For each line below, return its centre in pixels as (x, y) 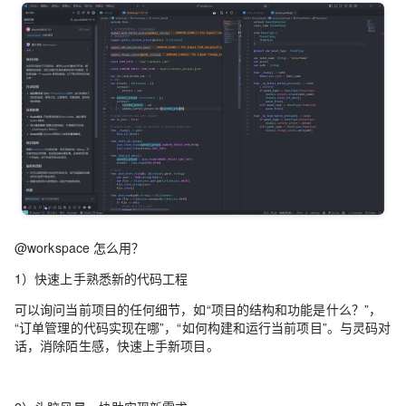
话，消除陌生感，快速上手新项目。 (117, 346)
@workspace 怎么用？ (80, 248)
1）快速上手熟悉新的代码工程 (101, 279)
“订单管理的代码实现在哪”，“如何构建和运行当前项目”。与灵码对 (203, 328)
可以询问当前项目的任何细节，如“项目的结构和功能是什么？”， (198, 309)
